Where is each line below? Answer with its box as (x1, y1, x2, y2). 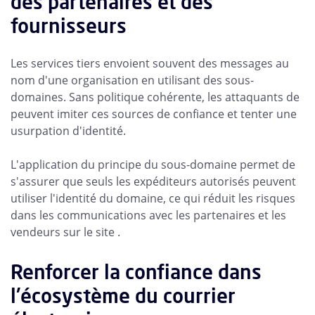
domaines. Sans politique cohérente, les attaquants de (11, 89, 300, 105)
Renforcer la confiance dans (11, 259, 262, 285)
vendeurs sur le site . (11, 224, 120, 240)
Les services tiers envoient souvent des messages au (11, 56, 289, 72)
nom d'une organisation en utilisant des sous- (11, 72, 254, 89)
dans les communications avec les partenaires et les (11, 207, 286, 224)
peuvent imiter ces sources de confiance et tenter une (11, 106, 297, 122)
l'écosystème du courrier (11, 283, 236, 309)
